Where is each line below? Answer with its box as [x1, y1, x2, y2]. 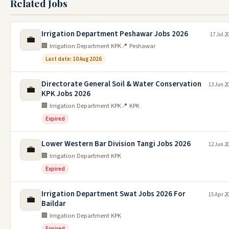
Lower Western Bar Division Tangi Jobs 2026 [41, 139, 191, 150]
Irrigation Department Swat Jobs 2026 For [41, 189, 186, 200]
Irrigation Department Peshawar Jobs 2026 [41, 29, 188, 40]
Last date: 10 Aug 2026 [45, 55, 102, 63]
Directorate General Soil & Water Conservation [41, 79, 201, 90]
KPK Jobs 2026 [41, 88, 90, 100]
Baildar [41, 198, 66, 210]
